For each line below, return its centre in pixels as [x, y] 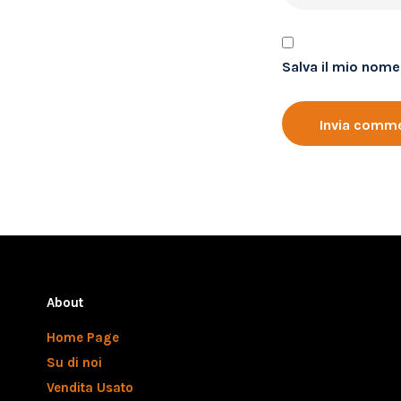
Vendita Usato [90, 388]
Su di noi [74, 363]
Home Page [83, 337]
